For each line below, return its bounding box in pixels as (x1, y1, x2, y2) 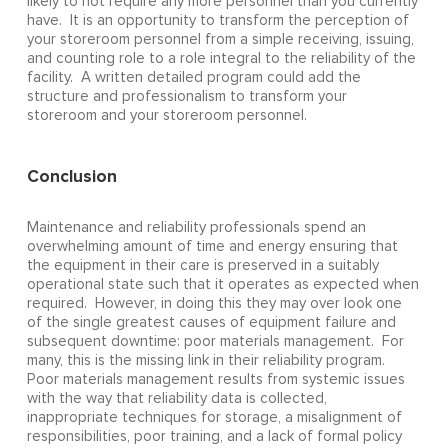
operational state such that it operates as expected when (26, 276, 419, 292)
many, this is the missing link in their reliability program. (26, 352, 389, 368)
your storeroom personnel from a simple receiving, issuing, (26, 31, 414, 47)
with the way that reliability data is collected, (26, 390, 327, 406)
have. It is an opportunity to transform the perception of (26, 12, 409, 28)
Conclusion (26, 165, 117, 187)
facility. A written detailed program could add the (26, 69, 361, 85)
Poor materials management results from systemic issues (26, 371, 405, 387)
